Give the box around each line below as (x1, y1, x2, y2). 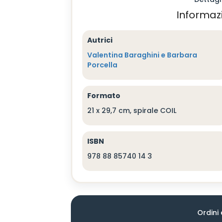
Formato (87, 91, 121, 101)
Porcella (87, 60, 118, 70)
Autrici (87, 35, 113, 45)
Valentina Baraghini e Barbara (87, 50, 198, 60)
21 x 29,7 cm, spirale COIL (87, 106, 177, 115)
